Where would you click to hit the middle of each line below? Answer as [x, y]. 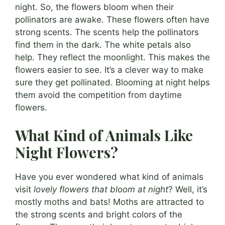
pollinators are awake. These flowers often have [112, 19]
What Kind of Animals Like [104, 135]
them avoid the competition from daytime [98, 95]
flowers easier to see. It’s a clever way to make [109, 70]
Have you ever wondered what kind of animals [109, 177]
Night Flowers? [67, 152]
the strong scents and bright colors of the [99, 215]
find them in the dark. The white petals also [103, 44]
